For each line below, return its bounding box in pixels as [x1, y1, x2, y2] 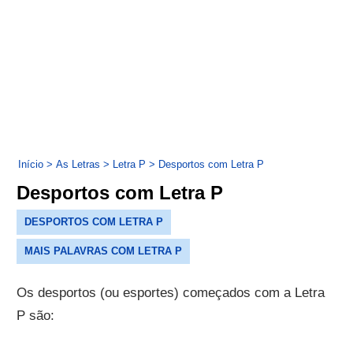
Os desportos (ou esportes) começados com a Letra [17, 285, 325, 301]
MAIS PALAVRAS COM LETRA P [24, 245, 183, 258]
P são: [17, 308, 55, 324]
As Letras [56, 158, 101, 170]
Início [18, 158, 44, 170]
